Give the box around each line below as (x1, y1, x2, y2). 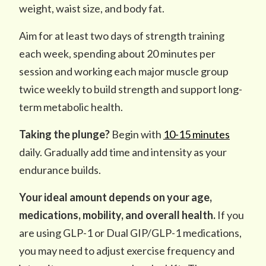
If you (216, 208, 244, 221)
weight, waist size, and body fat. (19, 2, 166, 15)
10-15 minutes (163, 128, 230, 141)
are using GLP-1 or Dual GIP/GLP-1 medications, (19, 226, 242, 239)
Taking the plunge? (19, 128, 110, 141)
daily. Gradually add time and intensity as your (19, 145, 227, 159)
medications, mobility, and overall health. (19, 208, 216, 221)
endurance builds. (19, 163, 101, 176)
